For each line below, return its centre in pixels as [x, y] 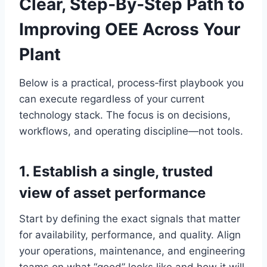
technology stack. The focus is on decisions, [125, 115]
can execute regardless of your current [112, 99]
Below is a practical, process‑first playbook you [131, 83]
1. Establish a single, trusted [116, 172]
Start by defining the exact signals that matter [130, 219]
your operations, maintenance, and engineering [132, 251]
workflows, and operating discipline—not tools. [131, 131]
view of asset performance [112, 193]
